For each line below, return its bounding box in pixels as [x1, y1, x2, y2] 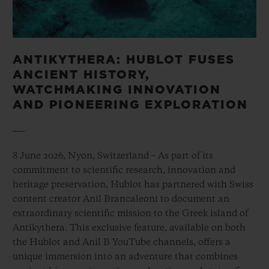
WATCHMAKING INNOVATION [13, 84, 221, 97]
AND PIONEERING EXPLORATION [13, 99, 248, 112]
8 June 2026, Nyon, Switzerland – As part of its [13, 151, 213, 162]
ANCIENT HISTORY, [13, 69, 150, 82]
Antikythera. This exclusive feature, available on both [13, 223, 246, 234]
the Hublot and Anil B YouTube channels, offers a [13, 238, 231, 248]
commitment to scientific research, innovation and [13, 166, 235, 176]
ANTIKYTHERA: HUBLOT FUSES [13, 54, 235, 67]
